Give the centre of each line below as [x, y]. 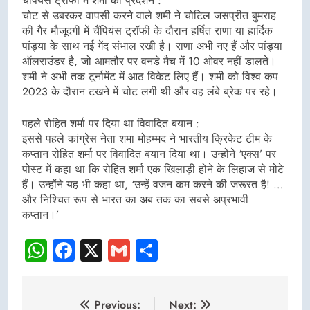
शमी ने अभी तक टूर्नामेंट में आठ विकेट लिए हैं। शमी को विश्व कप [150, 76]
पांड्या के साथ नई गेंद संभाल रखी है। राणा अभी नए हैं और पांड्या [152, 46]
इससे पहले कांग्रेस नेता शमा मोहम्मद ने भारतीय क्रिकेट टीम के [147, 139]
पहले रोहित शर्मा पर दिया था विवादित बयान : [111, 124]
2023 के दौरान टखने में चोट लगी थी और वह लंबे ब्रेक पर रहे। [150, 92]
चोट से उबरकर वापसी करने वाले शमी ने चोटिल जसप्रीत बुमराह [149, 16]
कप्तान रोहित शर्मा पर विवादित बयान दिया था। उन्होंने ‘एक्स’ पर [149, 154]
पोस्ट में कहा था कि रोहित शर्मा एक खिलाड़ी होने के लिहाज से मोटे [153, 169]
